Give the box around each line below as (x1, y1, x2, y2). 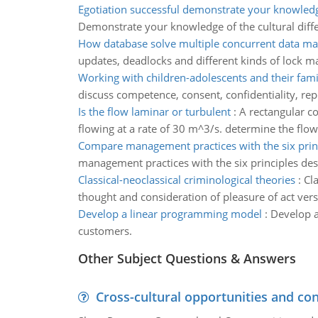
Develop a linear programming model (77, 207, 262, 221)
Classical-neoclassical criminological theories (77, 172, 295, 187)
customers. (77, 224, 132, 238)
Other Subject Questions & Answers (77, 250, 296, 267)
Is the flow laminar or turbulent (77, 104, 231, 119)
